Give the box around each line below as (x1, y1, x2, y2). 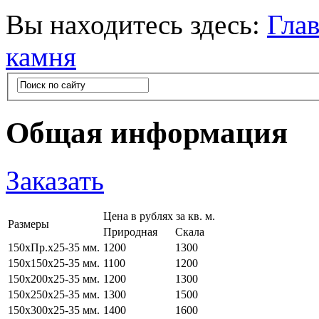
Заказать (6, 165, 104, 197)
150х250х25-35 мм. (8, 288, 100, 301)
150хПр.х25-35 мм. (8, 241, 100, 254)
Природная (103, 226, 157, 239)
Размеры (8, 218, 49, 231)
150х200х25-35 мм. (8, 273, 100, 286)
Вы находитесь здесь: (6, 9, 267, 40)
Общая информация (6, 116, 288, 150)
